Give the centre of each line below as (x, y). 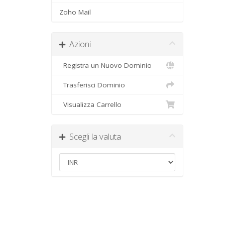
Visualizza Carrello (90, 104)
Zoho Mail (75, 12)
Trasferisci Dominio (92, 85)
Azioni (78, 44)
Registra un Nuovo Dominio (105, 65)
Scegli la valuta (93, 136)
